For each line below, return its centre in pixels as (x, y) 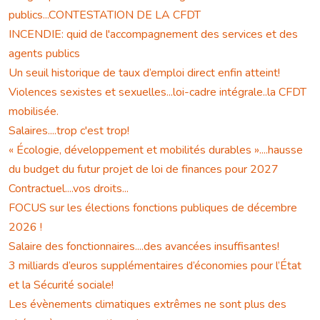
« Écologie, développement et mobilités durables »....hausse (156, 150)
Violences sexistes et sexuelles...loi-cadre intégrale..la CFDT (157, 92)
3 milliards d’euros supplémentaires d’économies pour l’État (155, 266)
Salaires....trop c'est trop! (69, 131)
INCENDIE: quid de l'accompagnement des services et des (153, 35)
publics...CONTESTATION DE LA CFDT (105, 15)
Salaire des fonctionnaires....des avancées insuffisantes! (144, 247)
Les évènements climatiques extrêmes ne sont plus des (147, 305)
